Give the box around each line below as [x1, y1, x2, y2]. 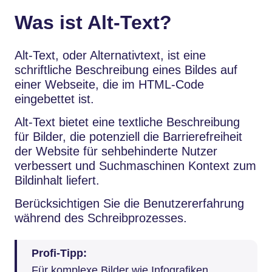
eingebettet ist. [15, 92, 94, 106]
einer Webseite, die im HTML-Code [15, 77, 204, 91]
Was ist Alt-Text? [15, 11, 172, 33]
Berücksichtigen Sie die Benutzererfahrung [15, 196, 244, 210]
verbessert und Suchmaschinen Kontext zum [15, 158, 256, 172]
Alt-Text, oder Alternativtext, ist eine [15, 48, 206, 62]
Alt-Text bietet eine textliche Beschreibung [15, 115, 240, 129]
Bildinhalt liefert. [15, 173, 100, 187]
